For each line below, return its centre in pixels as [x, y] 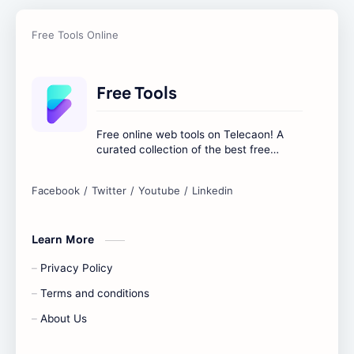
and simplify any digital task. [168, 179]
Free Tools [137, 93]
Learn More [64, 239]
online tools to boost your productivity [193, 164]
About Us [64, 318]
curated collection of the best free [183, 149]
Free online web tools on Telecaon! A [190, 134]
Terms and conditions [95, 293]
